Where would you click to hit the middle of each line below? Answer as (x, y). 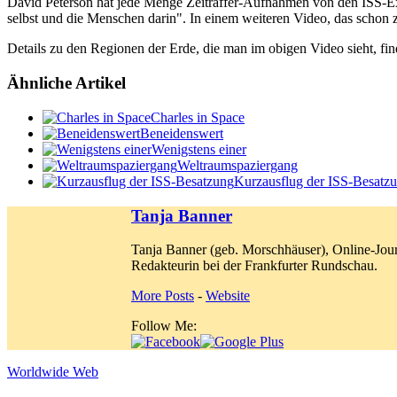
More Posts (163, 296)
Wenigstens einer (199, 149)
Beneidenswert (182, 133)
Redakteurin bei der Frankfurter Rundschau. (254, 266)
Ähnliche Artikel (66, 83)
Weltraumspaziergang (237, 165)
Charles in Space (198, 117)
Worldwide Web (53, 372)
